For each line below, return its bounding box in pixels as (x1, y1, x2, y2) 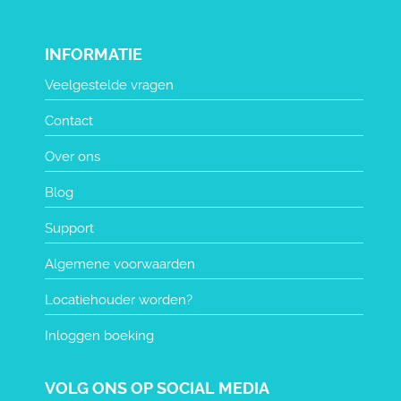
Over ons (45, 149, 100, 166)
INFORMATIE (45, 45, 142, 64)
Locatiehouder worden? (45, 292, 192, 309)
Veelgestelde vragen (45, 77, 174, 94)
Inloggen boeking (45, 328, 154, 345)
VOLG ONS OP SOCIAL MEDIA (45, 379, 269, 398)
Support (45, 220, 94, 237)
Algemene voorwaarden (45, 256, 195, 273)
